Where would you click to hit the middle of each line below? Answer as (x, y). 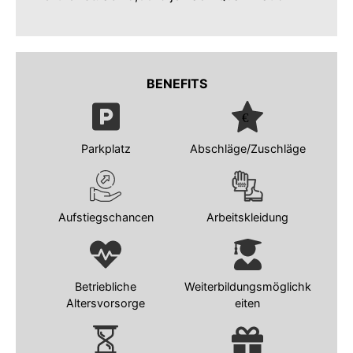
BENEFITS (176, 83)
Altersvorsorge (106, 303)
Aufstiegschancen (106, 217)
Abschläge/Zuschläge (247, 148)
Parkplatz (106, 148)
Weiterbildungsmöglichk (247, 286)
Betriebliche (106, 286)
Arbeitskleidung (247, 217)
